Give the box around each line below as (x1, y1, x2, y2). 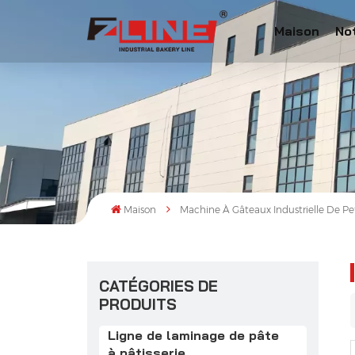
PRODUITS (98, 295, 177, 315)
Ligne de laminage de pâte (108, 327, 280, 344)
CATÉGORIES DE (98, 277, 218, 296)
